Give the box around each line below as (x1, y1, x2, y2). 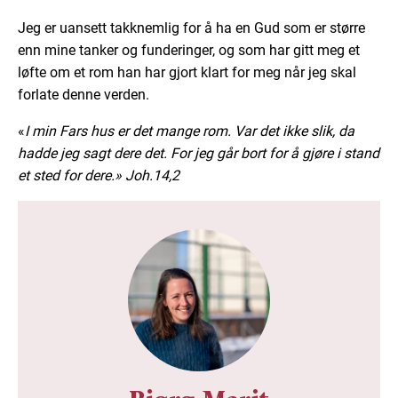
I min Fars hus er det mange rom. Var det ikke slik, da (25, 122, 354, 139)
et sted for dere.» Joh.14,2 (18, 166, 179, 184)
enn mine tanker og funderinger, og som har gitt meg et (18, 41, 360, 59)
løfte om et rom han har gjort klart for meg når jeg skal (18, 63, 356, 81)
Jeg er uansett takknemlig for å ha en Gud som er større (18, 19, 365, 36)
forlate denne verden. (18, 85, 149, 103)
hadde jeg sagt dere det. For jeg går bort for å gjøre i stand (18, 144, 379, 162)
